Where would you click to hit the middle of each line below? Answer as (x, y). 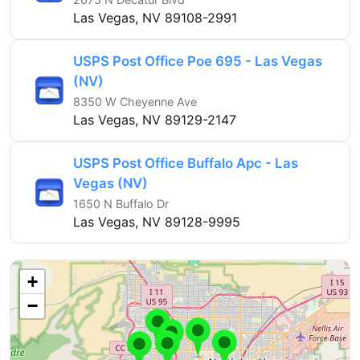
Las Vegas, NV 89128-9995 (157, 221)
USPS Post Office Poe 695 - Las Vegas (198, 61)
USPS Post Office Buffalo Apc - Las (186, 163)
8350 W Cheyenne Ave (135, 101)
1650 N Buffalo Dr (121, 203)
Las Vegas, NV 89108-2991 (155, 17)
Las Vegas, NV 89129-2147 (155, 119)
